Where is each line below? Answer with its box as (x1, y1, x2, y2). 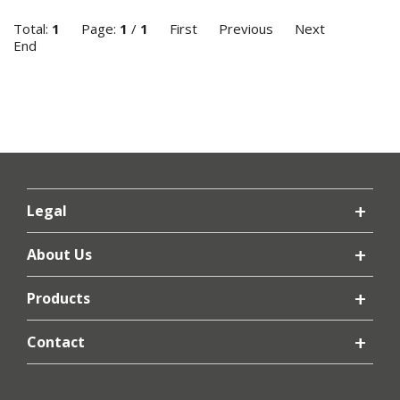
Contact (27, 332, 85, 352)
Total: (13, 20, 52, 37)
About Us (27, 245, 92, 264)
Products (27, 288, 90, 308)
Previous (219, 20, 273, 37)
